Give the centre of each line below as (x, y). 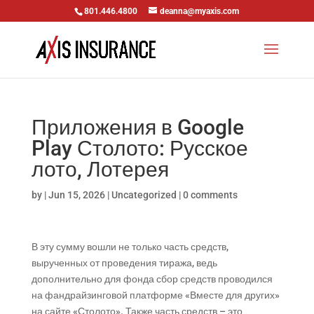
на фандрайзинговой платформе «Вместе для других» (155, 295)
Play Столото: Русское (139, 148)
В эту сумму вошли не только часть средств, (130, 247)
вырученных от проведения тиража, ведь (124, 263)
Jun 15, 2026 (76, 195)
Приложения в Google (137, 127)
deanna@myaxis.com (200, 11)
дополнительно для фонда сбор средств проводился (152, 279)
